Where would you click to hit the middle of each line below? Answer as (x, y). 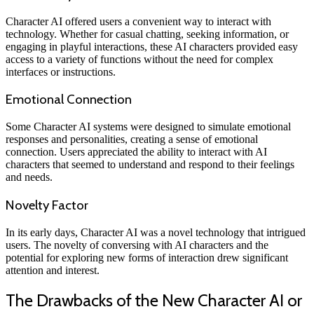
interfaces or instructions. (61, 71)
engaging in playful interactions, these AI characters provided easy (152, 46)
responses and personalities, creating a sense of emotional (132, 139)
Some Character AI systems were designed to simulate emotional (148, 127)
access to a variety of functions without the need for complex (139, 59)
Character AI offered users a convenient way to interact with (138, 21)
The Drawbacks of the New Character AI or (154, 301)
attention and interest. (53, 270)
